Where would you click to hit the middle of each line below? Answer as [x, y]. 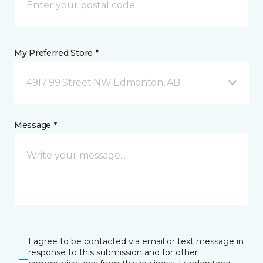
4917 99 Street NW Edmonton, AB [103, 82]
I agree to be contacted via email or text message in [136, 241]
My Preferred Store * [56, 53]
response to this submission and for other [113, 252]
